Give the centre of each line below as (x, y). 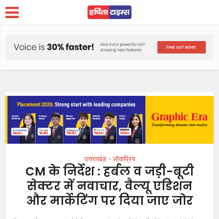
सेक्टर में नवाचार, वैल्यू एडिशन (109, 186)
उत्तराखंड (95, 159)
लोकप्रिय (124, 159)
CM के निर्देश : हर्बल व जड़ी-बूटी (109, 172)
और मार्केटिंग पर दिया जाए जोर (109, 201)
